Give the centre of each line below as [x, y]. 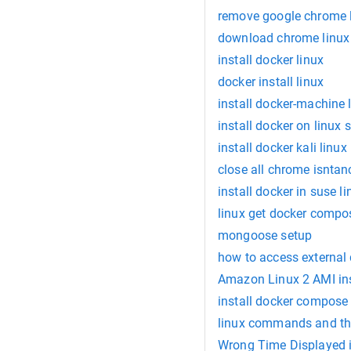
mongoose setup [265, 236]
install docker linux [271, 60]
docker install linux [271, 82]
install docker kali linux [282, 148]
